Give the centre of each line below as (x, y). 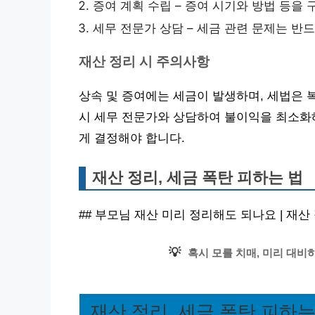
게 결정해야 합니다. (132, 139)
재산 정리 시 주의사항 (144, 62)
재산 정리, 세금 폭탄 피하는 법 (198, 178)
